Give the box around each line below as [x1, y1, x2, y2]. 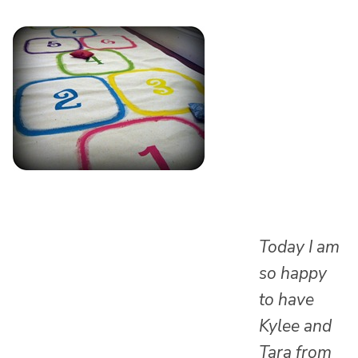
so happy [259, 262, 327, 285]
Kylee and [259, 315, 332, 338]
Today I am [259, 236, 340, 259]
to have [259, 288, 314, 312]
